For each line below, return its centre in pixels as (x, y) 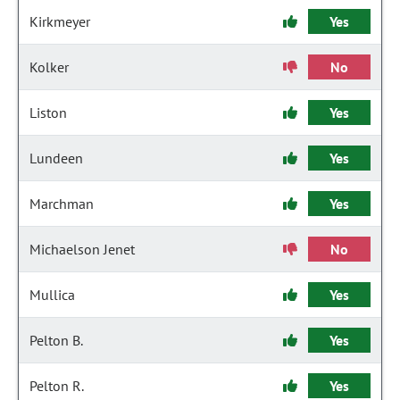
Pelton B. (56, 340)
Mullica (52, 295)
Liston (48, 112)
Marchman (62, 204)
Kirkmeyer (60, 21)
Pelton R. (57, 386)
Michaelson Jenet (82, 249)
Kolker (49, 67)
